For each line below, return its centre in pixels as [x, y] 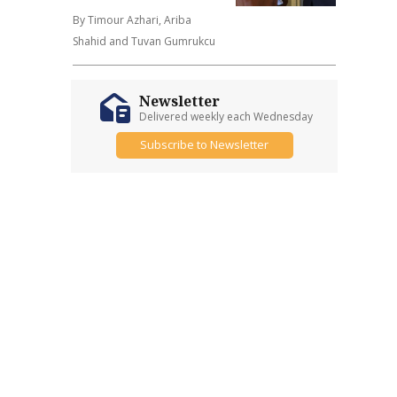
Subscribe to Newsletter [205, 144]
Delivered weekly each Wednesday [226, 116]
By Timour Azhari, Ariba [132, 19]
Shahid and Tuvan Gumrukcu [144, 41]
